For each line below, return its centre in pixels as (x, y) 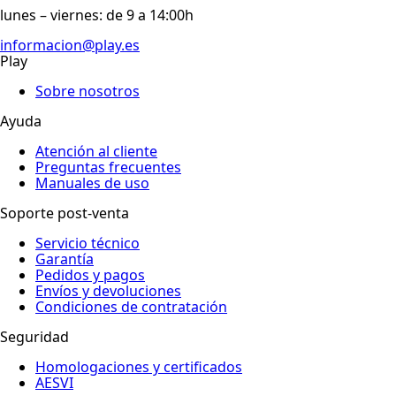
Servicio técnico (88, 244)
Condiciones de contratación (131, 307)
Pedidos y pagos (90, 275)
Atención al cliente (96, 152)
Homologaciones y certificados (139, 367)
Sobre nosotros (88, 91)
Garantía (65, 259)
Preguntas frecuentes (108, 168)
